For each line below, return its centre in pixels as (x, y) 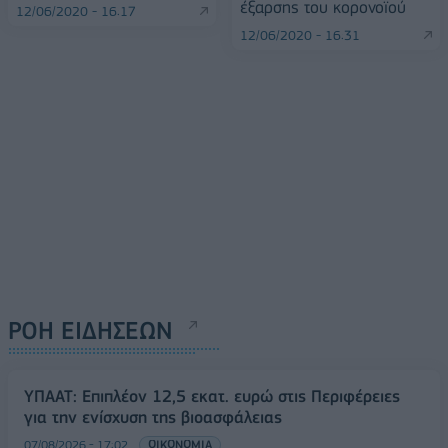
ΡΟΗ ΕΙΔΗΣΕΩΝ (90, 330)
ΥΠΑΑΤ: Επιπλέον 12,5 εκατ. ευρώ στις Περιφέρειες (212, 395)
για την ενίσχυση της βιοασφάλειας (153, 416)
